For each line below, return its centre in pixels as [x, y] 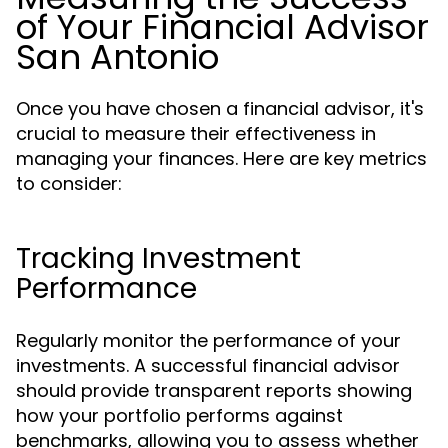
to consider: [69, 183]
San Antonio [117, 57]
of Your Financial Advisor [222, 27]
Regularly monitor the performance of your [208, 340]
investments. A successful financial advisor [208, 365]
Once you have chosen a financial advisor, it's [220, 108]
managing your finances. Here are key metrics [221, 158]
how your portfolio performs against [179, 415]
